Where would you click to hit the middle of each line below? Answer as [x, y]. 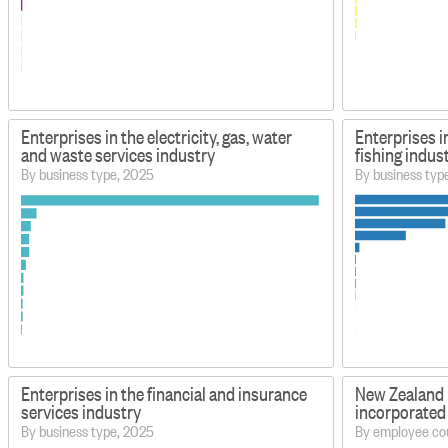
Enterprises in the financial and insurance [164, 393]
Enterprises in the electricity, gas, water [157, 136]
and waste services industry [118, 154]
